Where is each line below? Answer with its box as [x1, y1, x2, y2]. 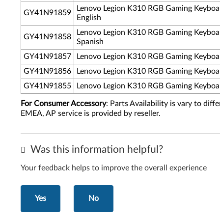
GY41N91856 [24, 67, 71, 75]
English [77, 14, 101, 22]
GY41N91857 [24, 53, 71, 60]
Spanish [77, 38, 104, 46]
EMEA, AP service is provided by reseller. [21, 110, 161, 117]
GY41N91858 [24, 33, 71, 41]
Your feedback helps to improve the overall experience [21, 164, 207, 172]
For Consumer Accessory [21, 100, 106, 108]
